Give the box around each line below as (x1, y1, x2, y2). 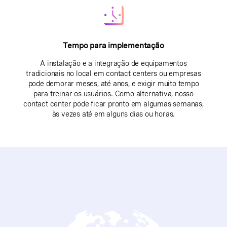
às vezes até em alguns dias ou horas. (52, 110, 175, 118)
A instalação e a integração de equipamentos (40, 59, 187, 67)
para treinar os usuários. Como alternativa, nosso (33, 90, 194, 98)
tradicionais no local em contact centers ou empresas (26, 69, 201, 78)
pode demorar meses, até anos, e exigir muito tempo (28, 80, 199, 88)
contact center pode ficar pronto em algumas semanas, (23, 100, 204, 108)
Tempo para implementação (63, 42, 164, 50)
